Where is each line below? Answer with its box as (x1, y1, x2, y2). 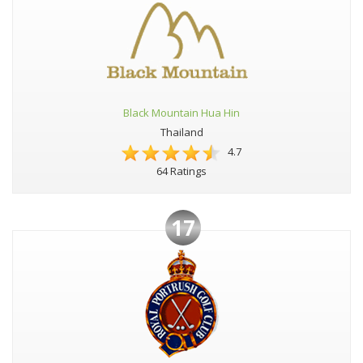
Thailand (160, 125, 203, 140)
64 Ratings (156, 164, 207, 179)
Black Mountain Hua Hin (123, 105, 240, 121)
